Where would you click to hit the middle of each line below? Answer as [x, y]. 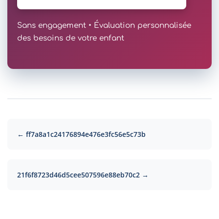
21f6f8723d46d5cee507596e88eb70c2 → [83, 175]
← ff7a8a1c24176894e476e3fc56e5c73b [81, 134]
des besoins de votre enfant [71, 38]
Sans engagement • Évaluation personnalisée [104, 25]
